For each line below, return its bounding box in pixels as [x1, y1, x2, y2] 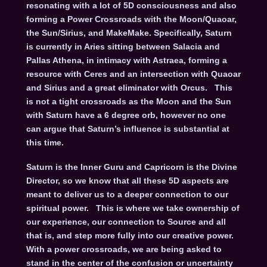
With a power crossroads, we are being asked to [26, 244, 222, 254]
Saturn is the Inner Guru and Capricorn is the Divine [26, 162, 237, 172]
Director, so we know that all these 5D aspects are [26, 176, 229, 186]
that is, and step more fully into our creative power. [26, 231, 238, 241]
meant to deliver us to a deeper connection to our [26, 190, 228, 200]
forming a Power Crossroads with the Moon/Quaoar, [26, 14, 237, 24]
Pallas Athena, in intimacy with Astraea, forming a [26, 55, 227, 65]
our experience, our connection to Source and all [26, 217, 226, 227]
